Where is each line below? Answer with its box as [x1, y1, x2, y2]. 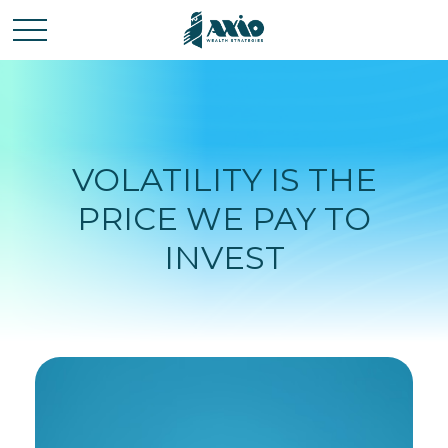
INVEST [163, 238, 285, 277]
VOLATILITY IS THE [71, 160, 377, 199]
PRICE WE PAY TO [77, 199, 371, 238]
